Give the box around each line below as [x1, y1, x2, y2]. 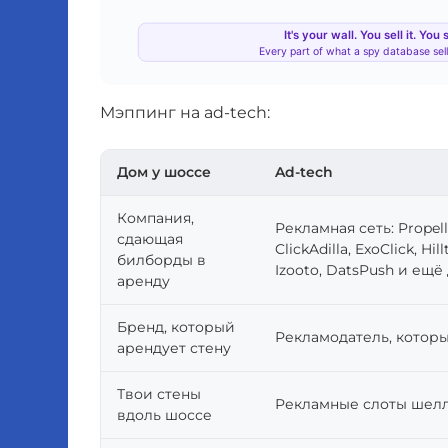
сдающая [117, 230, 183, 249]
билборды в [117, 251, 206, 270]
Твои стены [117, 385, 201, 404]
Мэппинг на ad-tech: [100, 103, 270, 123]
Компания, [117, 209, 194, 228]
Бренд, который [117, 318, 235, 337]
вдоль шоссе [117, 406, 212, 425]
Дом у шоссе [117, 163, 211, 182]
